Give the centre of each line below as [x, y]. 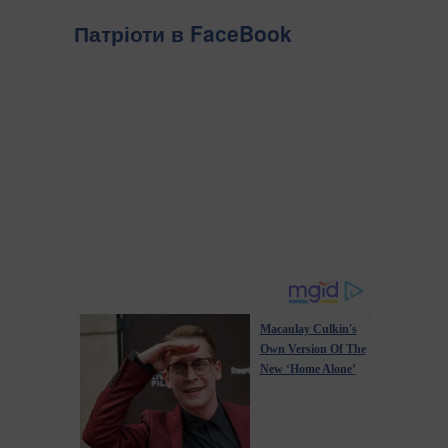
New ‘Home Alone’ [307, 368]
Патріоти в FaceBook [183, 33]
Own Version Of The [312, 348]
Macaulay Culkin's [308, 328]
